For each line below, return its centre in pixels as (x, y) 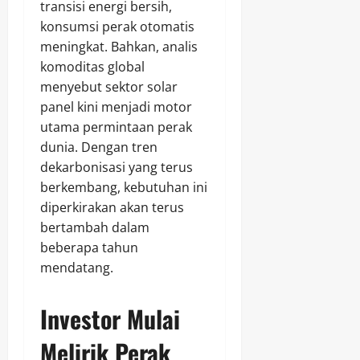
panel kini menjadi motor (116, 107)
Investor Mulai (110, 319)
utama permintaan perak (116, 127)
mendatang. (77, 268)
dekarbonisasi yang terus (117, 168)
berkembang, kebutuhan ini (124, 188)
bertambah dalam (95, 228)
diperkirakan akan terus (112, 208)
